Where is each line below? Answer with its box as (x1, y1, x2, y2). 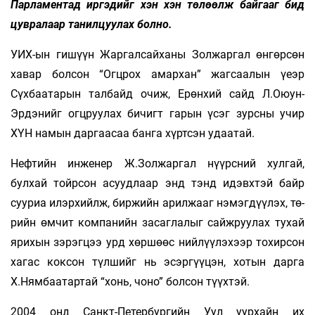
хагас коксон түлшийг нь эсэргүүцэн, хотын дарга (11, 255, 304, 269)
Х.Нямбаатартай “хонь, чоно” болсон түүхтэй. (11, 274, 250, 288)
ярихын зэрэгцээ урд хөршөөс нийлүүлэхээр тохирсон (11, 235, 304, 249)
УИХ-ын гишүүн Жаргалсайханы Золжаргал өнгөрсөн (11, 47, 304, 61)
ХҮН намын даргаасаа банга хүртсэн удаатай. (11, 126, 255, 140)
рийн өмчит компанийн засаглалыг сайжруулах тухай (11, 215, 304, 229)
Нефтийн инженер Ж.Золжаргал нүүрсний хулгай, (11, 156, 304, 170)
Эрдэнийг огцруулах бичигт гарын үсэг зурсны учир (11, 106, 304, 120)
